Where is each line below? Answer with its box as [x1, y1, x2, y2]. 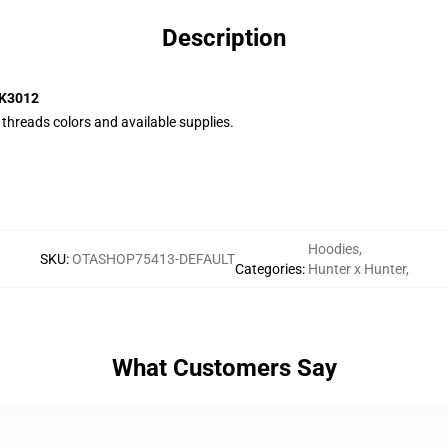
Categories [234, 261, 302, 277]
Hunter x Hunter [307, 261, 406, 277]
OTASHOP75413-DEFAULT [71, 251, 235, 267]
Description [162, 24, 286, 52]
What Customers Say [111, 354, 337, 382]
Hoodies [307, 241, 359, 257]
